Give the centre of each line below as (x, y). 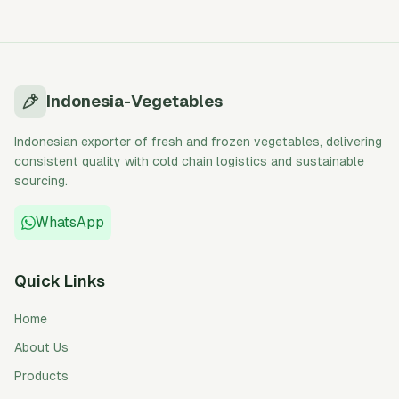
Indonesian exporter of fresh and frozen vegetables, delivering (198, 142)
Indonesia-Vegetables (134, 101)
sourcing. (41, 181)
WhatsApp (70, 222)
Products (41, 376)
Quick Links (60, 281)
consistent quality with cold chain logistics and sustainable (189, 161)
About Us (41, 347)
